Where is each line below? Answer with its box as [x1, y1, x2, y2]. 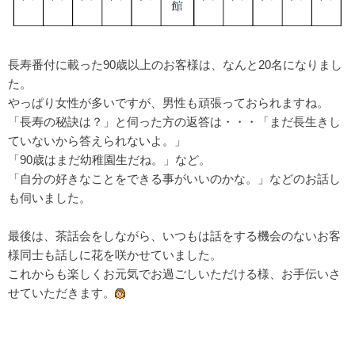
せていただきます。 [8, 285, 115, 300]
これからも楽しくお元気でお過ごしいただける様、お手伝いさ [8, 266, 341, 281]
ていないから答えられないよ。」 [8, 133, 186, 147]
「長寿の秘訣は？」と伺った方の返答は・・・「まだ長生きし [8, 114, 341, 128]
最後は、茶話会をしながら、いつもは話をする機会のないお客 [8, 228, 341, 242]
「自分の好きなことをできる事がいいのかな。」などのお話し [8, 171, 341, 185]
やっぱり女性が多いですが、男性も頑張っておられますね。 [8, 95, 329, 109]
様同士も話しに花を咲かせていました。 [8, 247, 222, 261]
